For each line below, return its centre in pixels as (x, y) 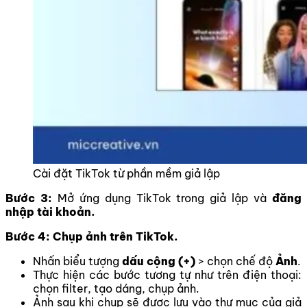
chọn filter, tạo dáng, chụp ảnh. (116, 288)
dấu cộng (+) (159, 261)
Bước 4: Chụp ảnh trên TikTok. (92, 236)
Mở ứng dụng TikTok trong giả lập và (165, 198)
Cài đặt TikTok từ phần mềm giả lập (126, 173)
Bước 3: (32, 198)
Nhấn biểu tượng (77, 261)
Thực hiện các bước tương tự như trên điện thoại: (167, 274)
